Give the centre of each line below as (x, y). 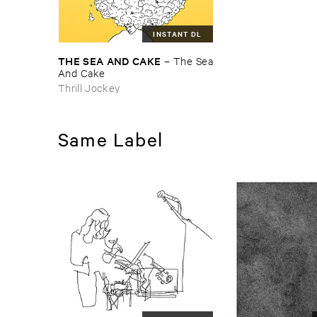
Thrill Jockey (89, 87)
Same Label (110, 139)
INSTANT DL (178, 33)
